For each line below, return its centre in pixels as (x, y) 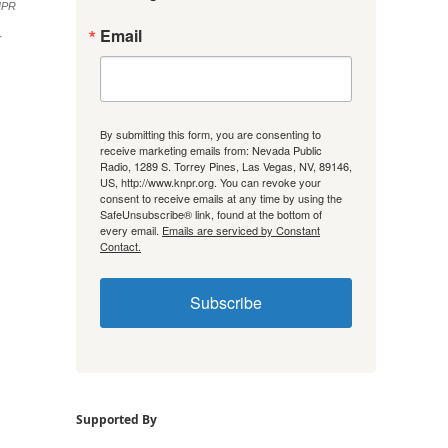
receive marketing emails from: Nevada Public (211, 149)
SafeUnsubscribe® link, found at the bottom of (211, 213)
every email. (131, 229)
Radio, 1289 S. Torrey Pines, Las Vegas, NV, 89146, (226, 165)
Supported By (116, 419)
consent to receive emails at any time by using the (221, 197)
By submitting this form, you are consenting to (210, 133)
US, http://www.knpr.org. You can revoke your (210, 181)
